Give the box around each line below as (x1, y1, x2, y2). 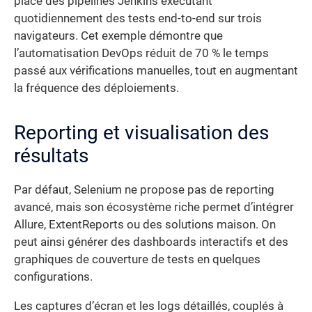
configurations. (14, 270, 93, 284)
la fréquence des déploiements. (14, 81, 179, 95)
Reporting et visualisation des (14, 121, 269, 145)
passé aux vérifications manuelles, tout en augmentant (14, 64, 298, 78)
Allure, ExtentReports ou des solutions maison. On (14, 218, 276, 232)
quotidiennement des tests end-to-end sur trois (14, 12, 262, 26)
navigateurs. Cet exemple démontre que (14, 29, 223, 43)
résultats (14, 144, 88, 168)
